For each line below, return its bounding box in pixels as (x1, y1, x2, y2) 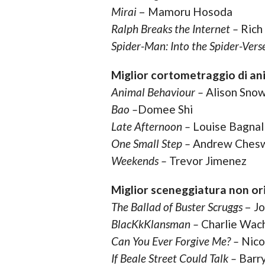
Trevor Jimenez (169, 154, 247, 168)
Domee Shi (137, 102, 193, 117)
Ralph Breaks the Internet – (111, 22, 238, 36)
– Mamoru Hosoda (136, 5, 232, 19)
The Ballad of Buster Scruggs (111, 200, 243, 214)
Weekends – (111, 154, 169, 168)
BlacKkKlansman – (111, 217, 199, 231)
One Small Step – (111, 137, 193, 151)
